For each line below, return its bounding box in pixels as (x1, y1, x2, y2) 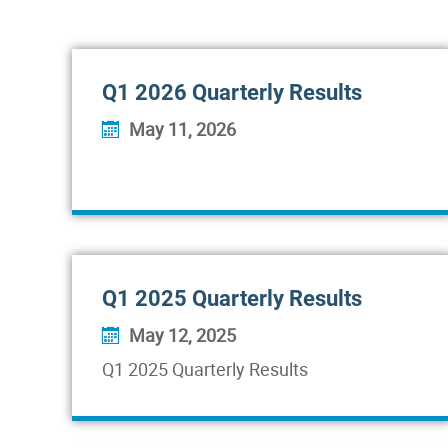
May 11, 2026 (129, 117, 236, 141)
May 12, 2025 (129, 323, 236, 347)
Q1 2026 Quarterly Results (102, 80, 362, 105)
